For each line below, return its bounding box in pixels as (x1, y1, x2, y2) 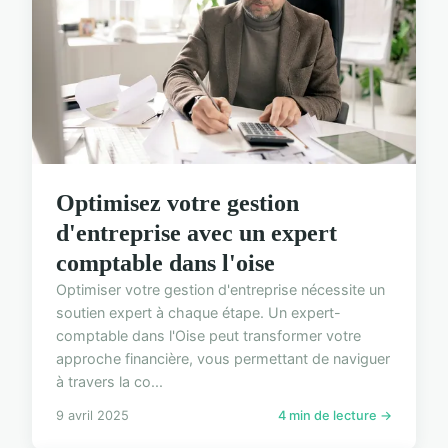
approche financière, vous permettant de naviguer (56, 350, 390, 368)
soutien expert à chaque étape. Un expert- (56, 304, 341, 322)
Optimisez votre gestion (56, 190, 299, 217)
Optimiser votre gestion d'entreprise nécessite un (56, 281, 385, 299)
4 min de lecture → (278, 408, 392, 424)
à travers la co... (56, 373, 163, 391)
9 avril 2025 (56, 408, 129, 424)
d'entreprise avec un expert (56, 220, 337, 247)
